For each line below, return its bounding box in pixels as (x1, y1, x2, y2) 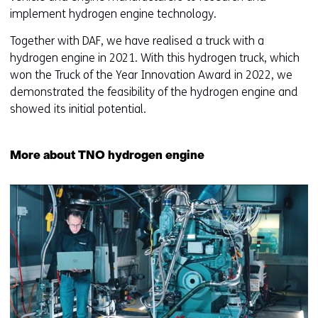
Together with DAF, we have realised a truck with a (10, 34, 264, 48)
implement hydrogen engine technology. (10, 7, 216, 21)
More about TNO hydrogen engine (10, 150, 204, 162)
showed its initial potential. (10, 102, 146, 116)
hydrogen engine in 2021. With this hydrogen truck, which (10, 51, 300, 65)
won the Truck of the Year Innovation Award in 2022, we (10, 68, 292, 82)
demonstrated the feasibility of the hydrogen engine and (10, 85, 298, 99)
